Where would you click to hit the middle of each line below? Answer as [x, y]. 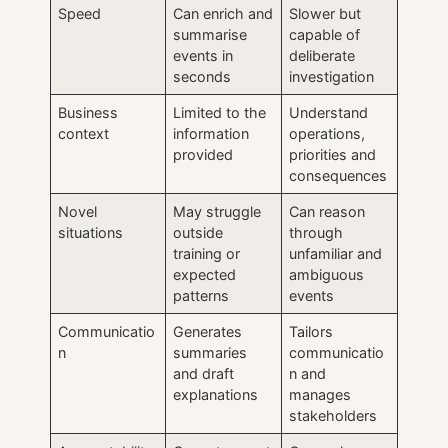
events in [203, 55]
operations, [327, 133]
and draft [204, 373]
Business [88, 112]
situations [91, 232]
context [84, 133]
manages [320, 394]
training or [207, 253]
